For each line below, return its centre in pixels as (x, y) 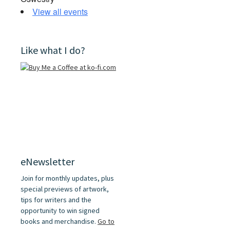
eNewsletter (47, 162)
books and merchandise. (59, 222)
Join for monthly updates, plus (67, 178)
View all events (60, 12)
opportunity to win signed (60, 211)
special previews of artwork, (65, 189)
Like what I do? (53, 50)
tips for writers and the (56, 200)
